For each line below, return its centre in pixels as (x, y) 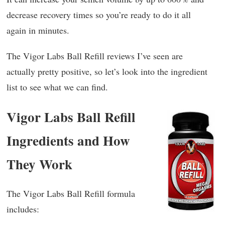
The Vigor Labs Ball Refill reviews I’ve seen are (95, 56)
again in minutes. (38, 30)
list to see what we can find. (57, 87)
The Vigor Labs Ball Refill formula (71, 193)
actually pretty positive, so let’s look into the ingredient (107, 71)
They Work (39, 164)
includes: (23, 209)
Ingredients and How (68, 140)
